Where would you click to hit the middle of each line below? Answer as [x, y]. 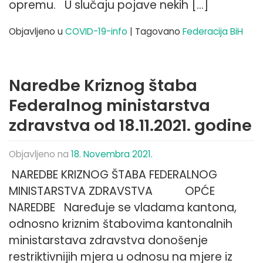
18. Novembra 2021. [112, 154]
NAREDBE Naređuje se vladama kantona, [123, 208]
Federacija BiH [213, 32]
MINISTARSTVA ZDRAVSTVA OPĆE [112, 191]
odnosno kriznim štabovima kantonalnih [121, 224]
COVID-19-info [96, 32]
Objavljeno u [37, 32]
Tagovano [159, 32]
